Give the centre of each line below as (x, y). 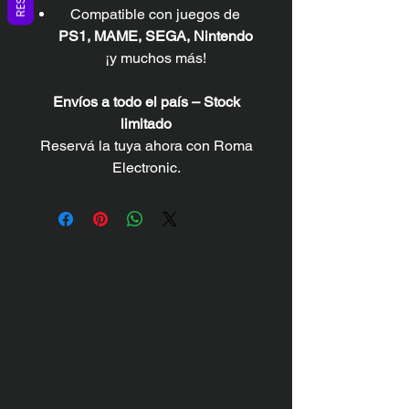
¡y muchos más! (155, 58)
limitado (146, 123)
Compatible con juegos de (155, 14)
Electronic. (146, 167)
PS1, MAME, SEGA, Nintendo (155, 36)
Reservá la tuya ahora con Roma (146, 145)
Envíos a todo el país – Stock (146, 101)
